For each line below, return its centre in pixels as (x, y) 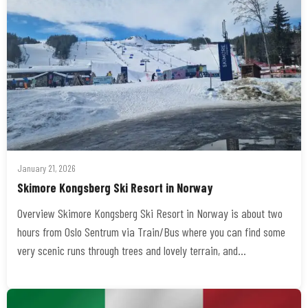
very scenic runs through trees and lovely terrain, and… (132, 250)
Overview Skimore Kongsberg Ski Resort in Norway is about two (150, 213)
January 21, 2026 (46, 168)
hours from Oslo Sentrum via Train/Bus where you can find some (151, 232)
